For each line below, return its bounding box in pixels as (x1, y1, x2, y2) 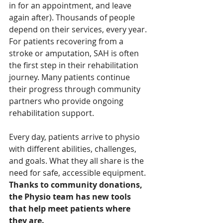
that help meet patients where (9, 203, 132, 214)
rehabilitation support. (9, 107, 94, 118)
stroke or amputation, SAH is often (9, 47, 141, 59)
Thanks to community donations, (9, 179, 144, 190)
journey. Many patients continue (9, 71, 132, 83)
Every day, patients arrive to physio (9, 131, 142, 142)
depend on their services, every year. (9, 23, 149, 35)
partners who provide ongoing (9, 95, 125, 107)
